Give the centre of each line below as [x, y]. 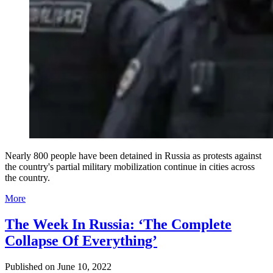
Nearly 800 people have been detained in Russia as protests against [133, 156]
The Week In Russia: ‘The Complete [118, 225]
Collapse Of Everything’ [81, 241]
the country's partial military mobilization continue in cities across [130, 167]
